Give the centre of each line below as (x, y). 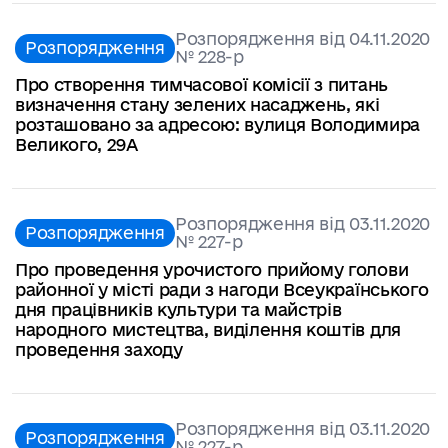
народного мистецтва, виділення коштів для (208, 329)
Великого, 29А (76, 144)
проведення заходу (99, 349)
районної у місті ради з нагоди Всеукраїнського (222, 289)
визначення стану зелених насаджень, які (197, 104)
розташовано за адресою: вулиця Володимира (217, 124)
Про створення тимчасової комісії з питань (201, 84)
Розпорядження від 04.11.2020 (302, 39)
